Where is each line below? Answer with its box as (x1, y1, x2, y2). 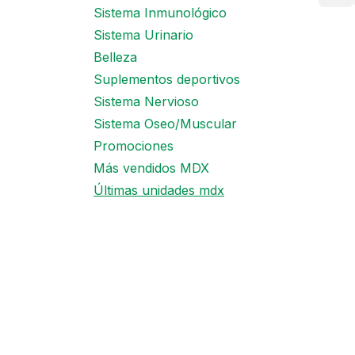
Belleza (94, 49, 137, 65)
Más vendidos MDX (94, 160, 209, 176)
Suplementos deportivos (94, 71, 240, 87)
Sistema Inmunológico (94, 5, 227, 21)
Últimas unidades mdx (94, 182, 224, 198)
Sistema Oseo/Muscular (94, 116, 237, 132)
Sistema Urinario (94, 27, 193, 43)
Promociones (94, 138, 174, 154)
